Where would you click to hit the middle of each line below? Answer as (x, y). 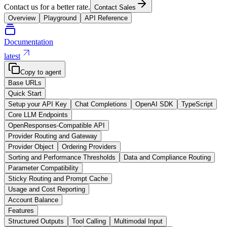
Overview (22, 18)
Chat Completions (101, 104)
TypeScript (197, 104)
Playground (60, 18)
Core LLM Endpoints (38, 115)
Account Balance (33, 200)
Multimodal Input (138, 221)
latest (12, 56)
